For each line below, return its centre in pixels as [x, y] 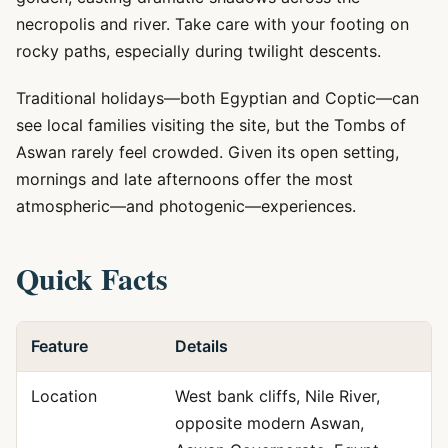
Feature [59, 346]
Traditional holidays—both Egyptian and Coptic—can [217, 98]
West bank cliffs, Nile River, [277, 396]
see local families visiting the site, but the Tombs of [211, 125]
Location [63, 396]
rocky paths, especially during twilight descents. [198, 51]
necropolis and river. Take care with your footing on [212, 24]
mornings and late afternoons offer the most [184, 179]
